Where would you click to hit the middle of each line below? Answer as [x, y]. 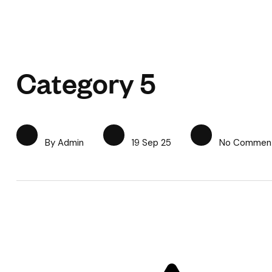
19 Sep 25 [150, 143]
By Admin [64, 143]
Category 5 [86, 82]
